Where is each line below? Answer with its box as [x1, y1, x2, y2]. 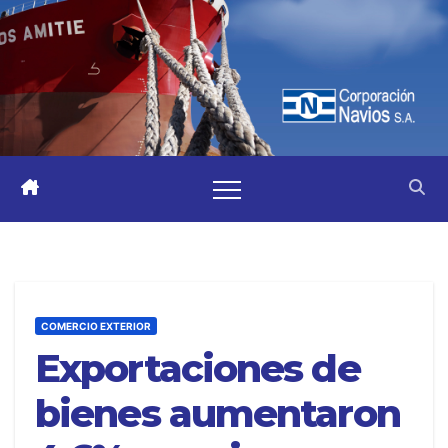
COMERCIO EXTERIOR [41, 320, 151, 332]
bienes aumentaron [35, 390, 400, 437]
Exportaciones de [35, 345, 360, 392]
